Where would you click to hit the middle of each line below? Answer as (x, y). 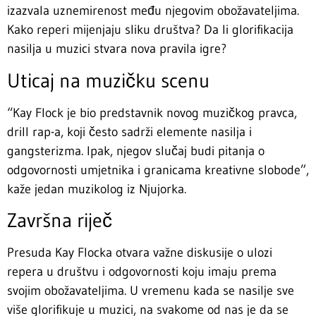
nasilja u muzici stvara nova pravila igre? (117, 49)
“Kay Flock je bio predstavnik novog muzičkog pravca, (152, 113)
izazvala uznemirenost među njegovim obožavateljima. (153, 11)
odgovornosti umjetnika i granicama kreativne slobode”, (158, 170)
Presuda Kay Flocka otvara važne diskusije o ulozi (140, 253)
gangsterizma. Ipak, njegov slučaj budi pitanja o (136, 151)
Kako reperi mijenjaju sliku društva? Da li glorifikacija (150, 30)
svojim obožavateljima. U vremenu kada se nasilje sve (151, 291)
